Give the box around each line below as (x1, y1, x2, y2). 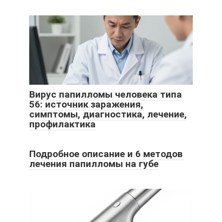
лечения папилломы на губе (29, 158, 159, 169)
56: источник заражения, (29, 98, 143, 110)
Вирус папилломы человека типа (29, 88, 182, 100)
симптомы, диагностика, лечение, (29, 108, 187, 120)
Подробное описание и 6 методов (29, 148, 183, 160)
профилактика (29, 118, 96, 130)
